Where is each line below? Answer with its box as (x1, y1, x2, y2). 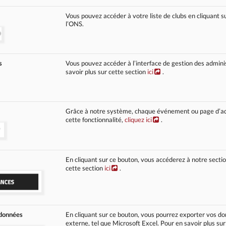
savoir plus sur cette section (66, 67, 148, 76)
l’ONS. (66, 19, 84, 28)
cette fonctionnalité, (66, 115, 125, 124)
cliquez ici (125, 115, 152, 124)
